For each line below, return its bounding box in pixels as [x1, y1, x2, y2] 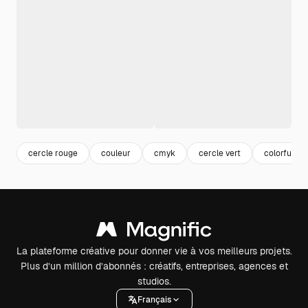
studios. [137, 275, 171, 287]
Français [137, 294, 171, 305]
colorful [264, 147, 294, 159]
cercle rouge [28, 147, 78, 159]
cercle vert [199, 147, 241, 159]
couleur [101, 147, 131, 159]
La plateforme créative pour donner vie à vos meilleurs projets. [16, 245, 292, 257]
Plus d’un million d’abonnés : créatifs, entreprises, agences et [20, 260, 288, 272]
